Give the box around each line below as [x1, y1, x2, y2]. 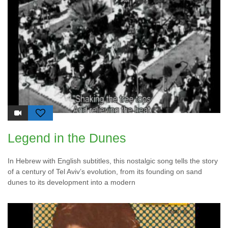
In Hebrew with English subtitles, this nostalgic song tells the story [8, 157, 218, 165]
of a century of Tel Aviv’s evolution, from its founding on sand [8, 167, 202, 176]
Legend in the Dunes [8, 131, 126, 146]
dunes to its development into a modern [8, 178, 135, 187]
